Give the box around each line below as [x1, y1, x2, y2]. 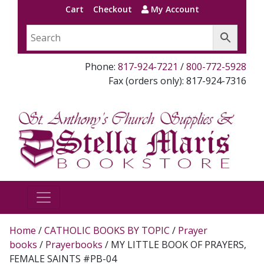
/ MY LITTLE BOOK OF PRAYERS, [103, 237, 246, 251]
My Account [148, 4, 199, 15]
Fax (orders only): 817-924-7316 [108, 74, 246, 87]
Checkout [93, 4, 132, 15]
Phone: [85, 60, 118, 73]
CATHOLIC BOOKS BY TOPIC [44, 223, 170, 237]
